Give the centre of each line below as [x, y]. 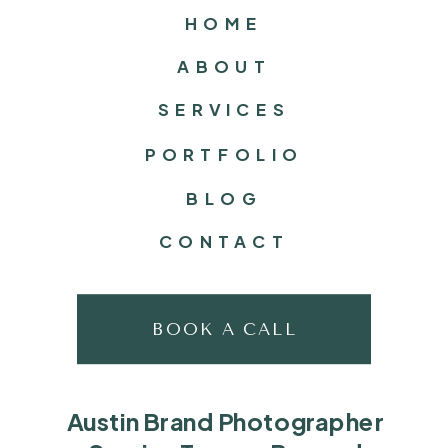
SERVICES [224, 110]
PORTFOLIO [224, 155]
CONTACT [224, 241]
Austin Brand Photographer [225, 421]
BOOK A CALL [224, 329]
